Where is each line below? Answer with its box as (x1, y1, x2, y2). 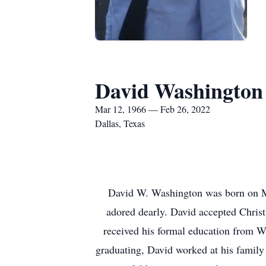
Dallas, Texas (95, 117, 145, 129)
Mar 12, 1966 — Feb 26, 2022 (95, 103, 210, 115)
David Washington (95, 75, 263, 106)
